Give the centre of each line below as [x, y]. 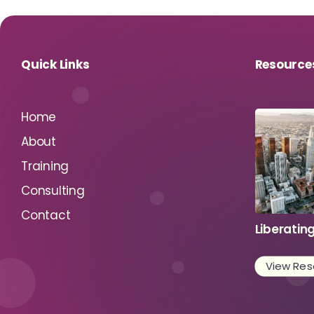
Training [45, 166]
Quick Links [55, 64]
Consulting [53, 191]
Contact [46, 215]
